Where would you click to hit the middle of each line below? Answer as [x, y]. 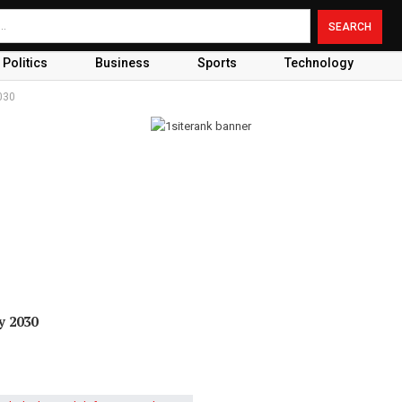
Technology [319, 63]
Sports [217, 63]
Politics [25, 63]
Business [122, 63]
